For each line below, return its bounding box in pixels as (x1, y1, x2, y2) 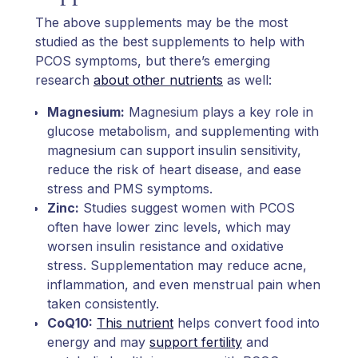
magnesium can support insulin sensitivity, (47, 141, 301, 158)
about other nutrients (93, 71, 223, 88)
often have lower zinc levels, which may (47, 218, 291, 235)
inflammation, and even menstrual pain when (47, 276, 320, 292)
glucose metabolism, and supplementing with (47, 122, 319, 139)
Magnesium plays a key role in (125, 103, 313, 120)
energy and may (47, 333, 149, 350)
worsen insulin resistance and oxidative (47, 237, 284, 254)
